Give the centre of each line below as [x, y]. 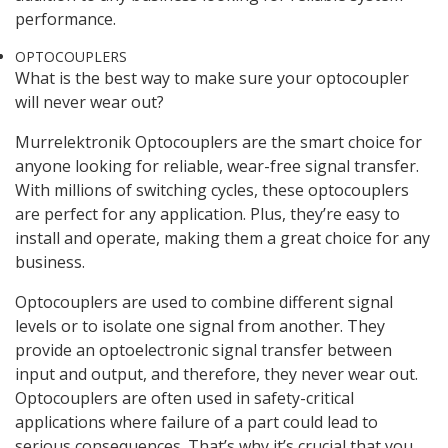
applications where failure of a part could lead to [196, 422]
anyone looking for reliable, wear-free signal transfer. [217, 166]
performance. [65, 19]
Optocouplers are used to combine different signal [204, 302]
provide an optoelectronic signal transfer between [203, 350]
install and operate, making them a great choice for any [222, 238]
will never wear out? [89, 102]
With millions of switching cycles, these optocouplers [212, 190]
